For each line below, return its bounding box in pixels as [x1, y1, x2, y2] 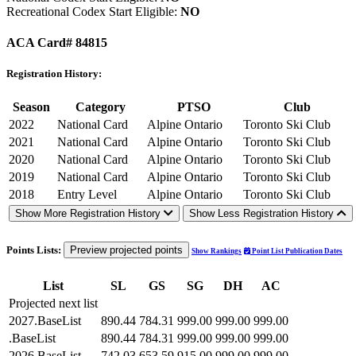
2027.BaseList [9, 313, 81, 327]
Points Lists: [6, 244, 64, 257]
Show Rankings [192, 247, 242, 256]
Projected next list [9, 296, 98, 310]
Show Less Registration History [189, 207, 337, 220]
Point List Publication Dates [250, 247, 342, 256]
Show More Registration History [15, 207, 164, 220]
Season [13, 100, 50, 114]
